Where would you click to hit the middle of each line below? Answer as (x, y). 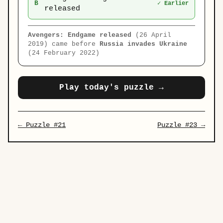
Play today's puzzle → (111, 87)
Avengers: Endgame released (80, 35)
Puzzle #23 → (181, 125)
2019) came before (64, 44)
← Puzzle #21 (42, 125)
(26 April (152, 35)
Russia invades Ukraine (144, 44)
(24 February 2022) (64, 53)
